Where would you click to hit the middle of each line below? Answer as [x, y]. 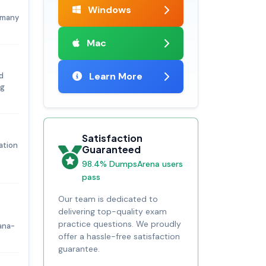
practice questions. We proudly [120, 224]
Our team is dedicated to [108, 199]
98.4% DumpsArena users [132, 164]
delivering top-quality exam [113, 212]
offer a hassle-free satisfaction [119, 237]
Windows [108, 10]
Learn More [115, 77]
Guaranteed [111, 150]
